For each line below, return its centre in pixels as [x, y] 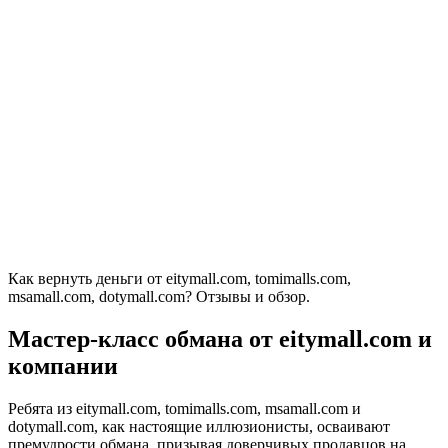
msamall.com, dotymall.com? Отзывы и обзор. [159, 296]
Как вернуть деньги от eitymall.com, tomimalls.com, [179, 278]
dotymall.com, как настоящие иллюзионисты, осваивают [199, 426]
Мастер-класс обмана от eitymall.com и [220, 338]
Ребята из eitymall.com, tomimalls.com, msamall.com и [184, 408]
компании [63, 365]
